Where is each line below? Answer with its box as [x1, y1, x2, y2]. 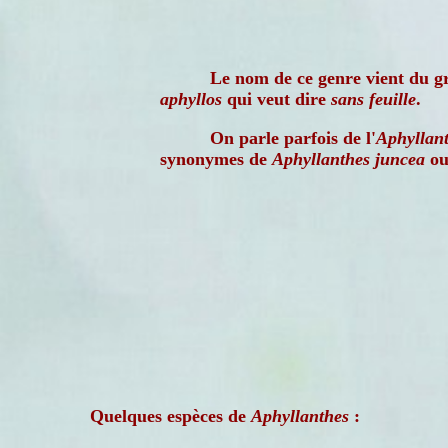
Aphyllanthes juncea [272, 149, 425, 169]
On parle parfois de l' [210, 128, 376, 148]
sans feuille [331, 89, 416, 109]
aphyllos [160, 89, 222, 109]
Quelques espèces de [90, 406, 251, 426]
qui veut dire [222, 89, 331, 109]
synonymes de [160, 149, 272, 169]
